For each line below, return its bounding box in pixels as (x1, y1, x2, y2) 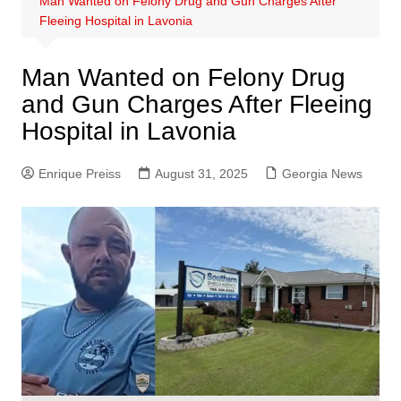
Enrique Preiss (38, 166, 121, 181)
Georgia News (281, 166, 363, 181)
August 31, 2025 (154, 166, 248, 181)
